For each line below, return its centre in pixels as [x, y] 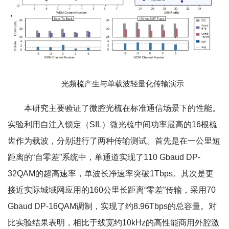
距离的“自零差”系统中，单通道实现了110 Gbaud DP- [104, 157]
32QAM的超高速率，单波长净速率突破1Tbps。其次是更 [111, 173]
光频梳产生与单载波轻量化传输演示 [123, 83]
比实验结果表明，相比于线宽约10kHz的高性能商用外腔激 [113, 222]
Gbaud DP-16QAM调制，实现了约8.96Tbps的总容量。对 [112, 206]
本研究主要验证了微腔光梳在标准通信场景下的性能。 [122, 108]
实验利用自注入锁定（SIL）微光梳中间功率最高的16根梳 [112, 124]
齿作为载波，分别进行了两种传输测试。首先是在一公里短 [114, 141]
